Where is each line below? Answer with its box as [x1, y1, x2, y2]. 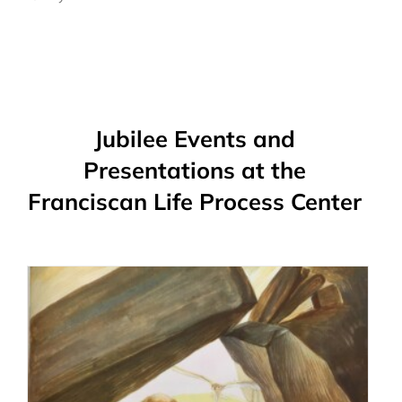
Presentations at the [83, 155, 306, 184]
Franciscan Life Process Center [28, 187, 362, 215]
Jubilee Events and [94, 124, 295, 153]
